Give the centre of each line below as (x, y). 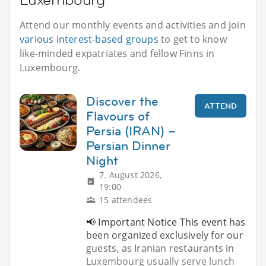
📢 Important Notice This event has (166, 222)
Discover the (122, 101)
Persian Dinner (128, 145)
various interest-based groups (89, 39)
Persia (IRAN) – (131, 131)
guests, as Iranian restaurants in (160, 248)
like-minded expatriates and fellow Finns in (117, 53)
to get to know (192, 39)
